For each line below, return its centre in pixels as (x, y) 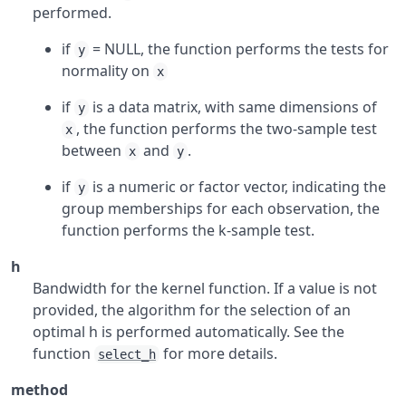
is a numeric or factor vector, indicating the (237, 187)
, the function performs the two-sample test (227, 129)
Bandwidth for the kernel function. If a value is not (205, 288)
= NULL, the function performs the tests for (239, 49)
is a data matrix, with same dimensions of (233, 107)
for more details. (218, 353)
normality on (107, 71)
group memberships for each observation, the (221, 208)
